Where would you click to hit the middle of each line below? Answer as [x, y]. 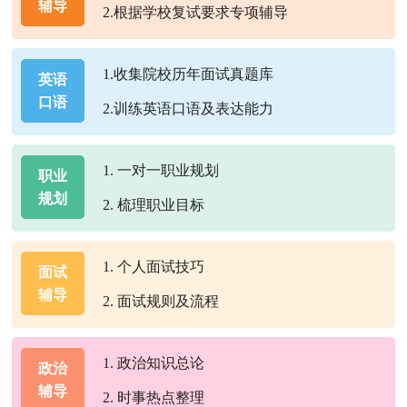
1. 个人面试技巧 [154, 267]
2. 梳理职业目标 [154, 205]
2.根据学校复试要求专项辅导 [196, 13]
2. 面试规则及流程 [161, 302]
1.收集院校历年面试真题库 [189, 74]
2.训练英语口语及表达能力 [189, 109]
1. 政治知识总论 [154, 363]
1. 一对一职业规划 [161, 171]
